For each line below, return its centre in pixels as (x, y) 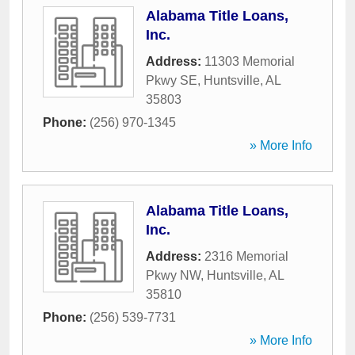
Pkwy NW (173, 275)
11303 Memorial (250, 61)
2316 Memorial (246, 256)
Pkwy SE (172, 80)
